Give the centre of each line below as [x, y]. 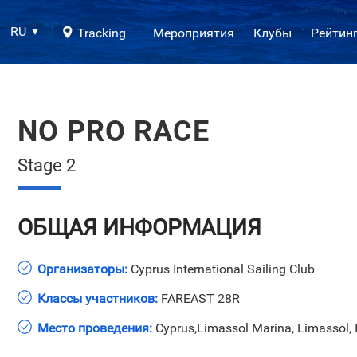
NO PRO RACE [113, 131]
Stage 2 [46, 165]
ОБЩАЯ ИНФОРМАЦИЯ [139, 228]
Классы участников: [97, 298]
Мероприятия [193, 33]
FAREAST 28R [198, 298]
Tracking [101, 33]
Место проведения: [94, 328]
